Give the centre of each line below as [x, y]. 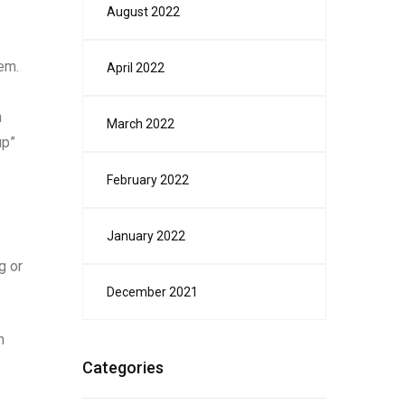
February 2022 [148, 180]
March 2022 [141, 124]
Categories [123, 367]
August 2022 [143, 12]
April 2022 [136, 68]
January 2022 [146, 236]
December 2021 [152, 292]
